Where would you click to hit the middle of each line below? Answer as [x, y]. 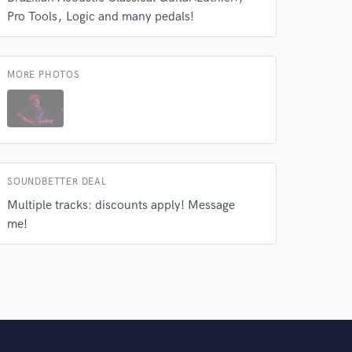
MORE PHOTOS [44, 75]
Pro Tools [32, 17]
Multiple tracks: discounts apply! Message [121, 205]
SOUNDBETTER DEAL [57, 182]
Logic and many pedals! [130, 17]
